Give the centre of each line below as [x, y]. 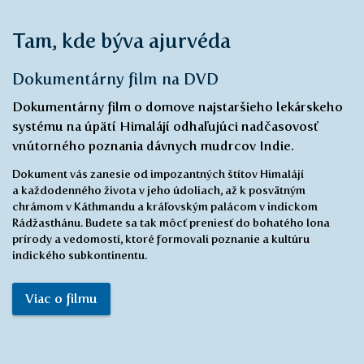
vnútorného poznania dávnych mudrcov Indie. [153, 292]
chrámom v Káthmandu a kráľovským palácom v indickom [165, 352]
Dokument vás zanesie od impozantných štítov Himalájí [158, 320]
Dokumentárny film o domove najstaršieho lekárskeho [178, 253]
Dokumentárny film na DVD [115, 225]
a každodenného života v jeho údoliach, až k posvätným [159, 336]
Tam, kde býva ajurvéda [121, 186]
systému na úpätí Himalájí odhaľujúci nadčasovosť [165, 272]
